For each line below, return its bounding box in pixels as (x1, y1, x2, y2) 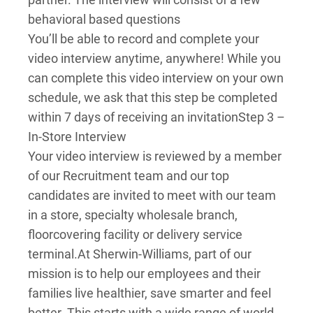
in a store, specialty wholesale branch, (28, 208, 238, 222)
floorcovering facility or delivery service (28, 227, 242, 242)
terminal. (28, 247, 78, 261)
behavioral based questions (28, 12, 180, 27)
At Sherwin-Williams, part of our (78, 247, 252, 261)
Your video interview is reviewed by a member (28, 149, 282, 163)
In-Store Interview (28, 129, 126, 144)
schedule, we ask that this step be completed (28, 90, 277, 105)
